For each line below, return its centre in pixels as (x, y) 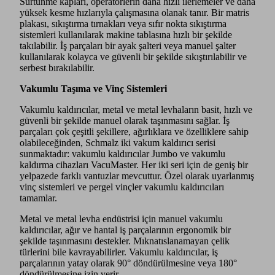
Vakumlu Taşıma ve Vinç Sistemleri (93, 88)
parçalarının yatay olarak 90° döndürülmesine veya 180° (128, 263)
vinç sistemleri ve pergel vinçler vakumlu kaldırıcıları (122, 187)
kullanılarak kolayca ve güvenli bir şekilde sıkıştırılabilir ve (133, 56)
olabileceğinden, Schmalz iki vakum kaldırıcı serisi (118, 142)
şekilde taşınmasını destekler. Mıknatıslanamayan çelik (125, 241)
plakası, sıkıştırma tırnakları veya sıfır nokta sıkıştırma (123, 23)
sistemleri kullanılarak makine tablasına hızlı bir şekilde (126, 34)
